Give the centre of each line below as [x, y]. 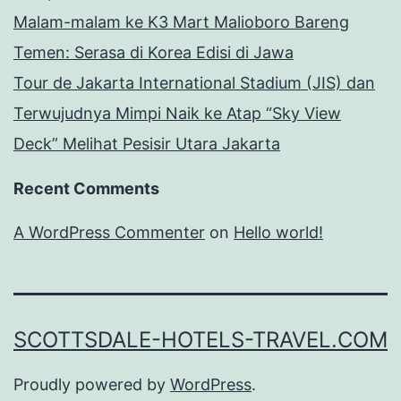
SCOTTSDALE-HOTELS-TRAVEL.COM [200, 339]
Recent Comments [86, 188]
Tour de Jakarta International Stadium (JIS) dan [194, 82]
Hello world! [278, 232]
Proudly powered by [92, 384]
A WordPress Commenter [109, 232]
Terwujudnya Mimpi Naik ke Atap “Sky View [177, 113]
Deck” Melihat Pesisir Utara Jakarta [147, 143]
